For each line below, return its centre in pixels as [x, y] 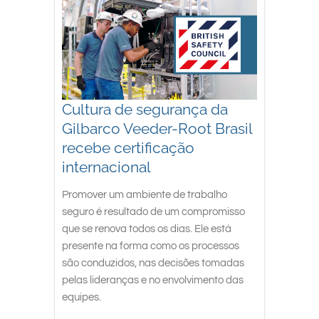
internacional [107, 167]
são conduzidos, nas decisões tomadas [153, 263]
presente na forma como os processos [151, 246]
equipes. [82, 297]
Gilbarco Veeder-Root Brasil [157, 128]
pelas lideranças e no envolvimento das [153, 280]
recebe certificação [129, 147]
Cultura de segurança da [145, 109]
